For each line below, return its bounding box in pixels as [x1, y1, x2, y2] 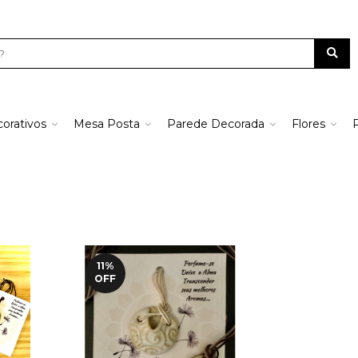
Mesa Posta [74, 117, 140, 131]
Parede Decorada [167, 117, 265, 131]
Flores [292, 117, 325, 131]
